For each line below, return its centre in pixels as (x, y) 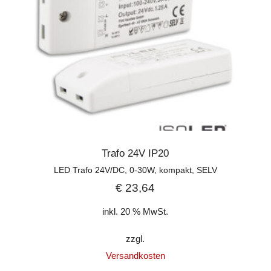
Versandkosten (135, 255)
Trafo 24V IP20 (135, 154)
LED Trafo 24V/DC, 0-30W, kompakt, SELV (135, 170)
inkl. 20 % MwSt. (135, 211)
